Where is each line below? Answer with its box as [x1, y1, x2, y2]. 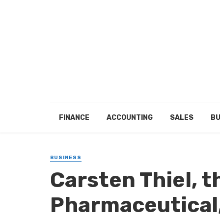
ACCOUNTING [106, 113, 153, 122]
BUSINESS [50, 155, 82, 161]
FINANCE [58, 113, 89, 122]
